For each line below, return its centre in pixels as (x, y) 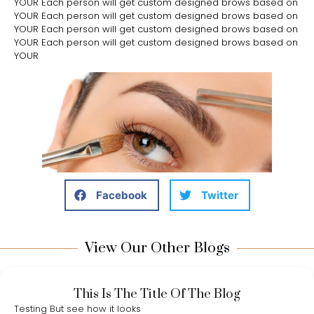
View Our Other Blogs (157, 248)
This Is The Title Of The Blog (157, 294)
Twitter (219, 195)
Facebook (121, 195)
